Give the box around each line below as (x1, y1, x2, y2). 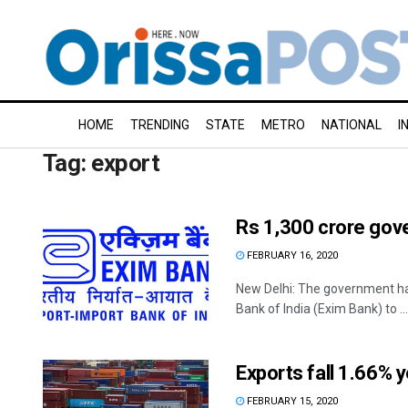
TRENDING (130, 117, 189, 132)
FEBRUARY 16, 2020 (244, 250, 338, 261)
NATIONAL (321, 117, 382, 132)
